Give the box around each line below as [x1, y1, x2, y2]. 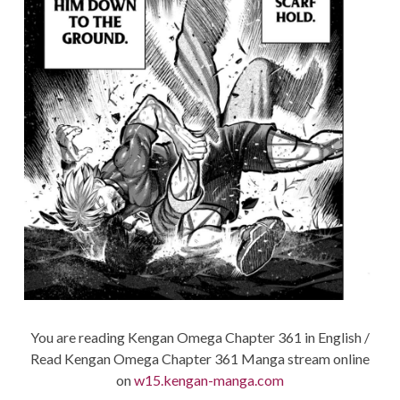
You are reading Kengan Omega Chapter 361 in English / [30, 328, 370, 346]
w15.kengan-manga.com [134, 371, 284, 388]
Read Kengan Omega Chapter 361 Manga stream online [30, 349, 370, 367]
